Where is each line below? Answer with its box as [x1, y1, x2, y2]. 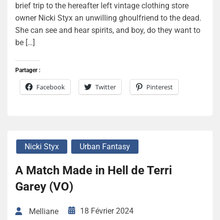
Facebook [36, 82, 65, 91]
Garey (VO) [15, 179, 73, 193]
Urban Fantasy [80, 141, 130, 151]
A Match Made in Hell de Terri [15, 163, 172, 177]
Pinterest [146, 82, 173, 91]
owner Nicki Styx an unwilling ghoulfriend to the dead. [15, 13, 201, 23]
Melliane [29, 206, 58, 216]
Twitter [95, 82, 116, 91]
